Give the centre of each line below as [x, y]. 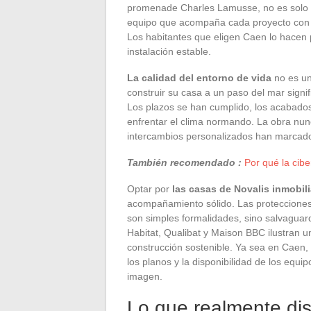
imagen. [145, 276]
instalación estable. [169, 51]
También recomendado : [184, 162]
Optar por [150, 188]
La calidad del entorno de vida [199, 77]
